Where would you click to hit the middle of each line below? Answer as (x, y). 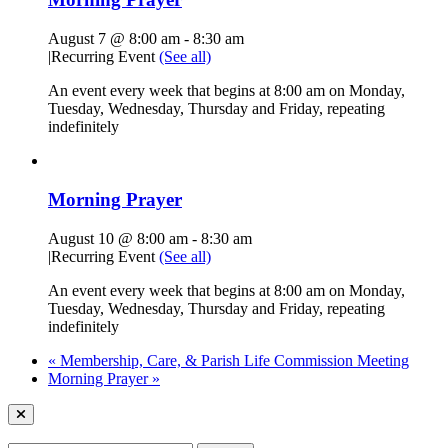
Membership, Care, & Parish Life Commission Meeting (232, 360)
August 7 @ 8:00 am (114, 39)
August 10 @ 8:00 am (118, 238)
